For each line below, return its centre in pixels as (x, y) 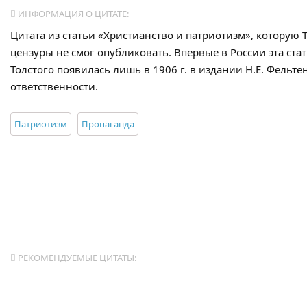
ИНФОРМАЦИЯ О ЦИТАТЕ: (72, 14)
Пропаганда (108, 124)
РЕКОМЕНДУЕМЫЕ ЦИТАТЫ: (76, 258)
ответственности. (54, 86)
